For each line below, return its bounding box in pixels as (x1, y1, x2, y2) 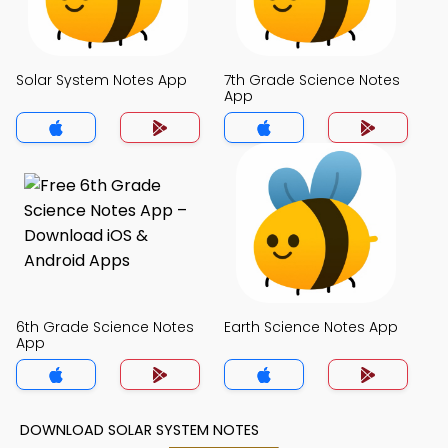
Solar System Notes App (16, 70, 187, 90)
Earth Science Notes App (224, 317, 398, 337)
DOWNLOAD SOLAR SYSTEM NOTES (20, 420, 259, 440)
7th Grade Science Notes (224, 70, 400, 90)
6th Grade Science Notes (16, 317, 194, 337)
